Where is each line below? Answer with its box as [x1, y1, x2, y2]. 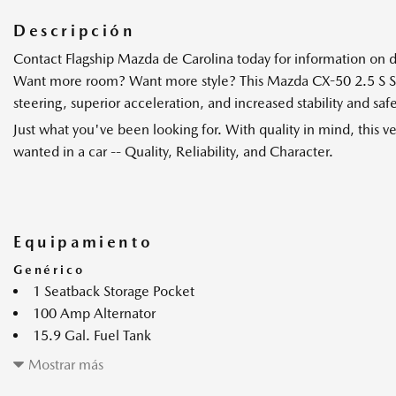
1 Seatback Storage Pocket [33, 282, 194, 300]
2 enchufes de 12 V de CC [33, 370, 194, 388]
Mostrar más [28, 355, 103, 373]
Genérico [13, 262, 85, 277]
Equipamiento [13, 232, 154, 251]
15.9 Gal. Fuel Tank [33, 326, 151, 344]
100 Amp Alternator [33, 304, 156, 322]
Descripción [13, 20, 136, 40]
